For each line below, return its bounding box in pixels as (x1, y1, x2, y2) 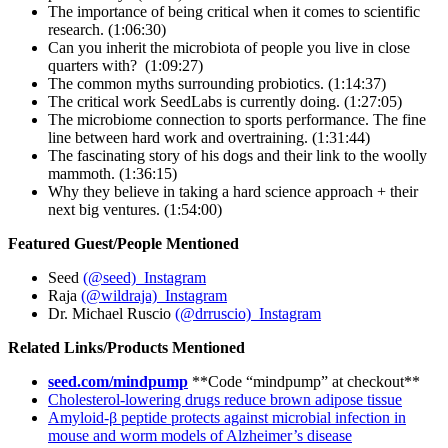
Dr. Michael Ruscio (48, 305, 171, 323)
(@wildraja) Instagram (81, 287, 227, 305)
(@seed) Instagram (83, 269, 206, 287)
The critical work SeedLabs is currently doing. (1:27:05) (48, 93, 402, 111)
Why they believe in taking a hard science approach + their (48, 183, 418, 201)
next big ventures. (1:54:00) (48, 201, 222, 219)
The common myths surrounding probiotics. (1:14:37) (48, 75, 386, 93)
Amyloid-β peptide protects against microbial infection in (48, 409, 406, 427)
